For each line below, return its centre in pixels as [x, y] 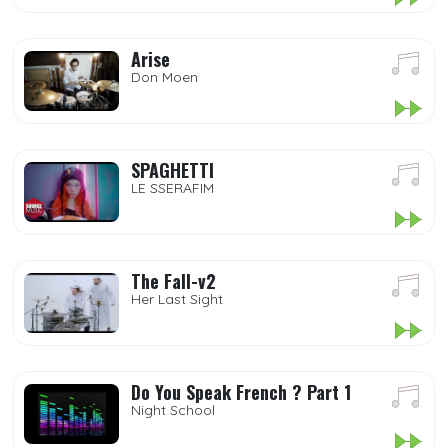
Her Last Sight [177, 299]
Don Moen [164, 77]
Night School [173, 410]
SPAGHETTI [172, 170]
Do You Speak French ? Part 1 [241, 392]
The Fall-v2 [173, 281]
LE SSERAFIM [172, 188]
